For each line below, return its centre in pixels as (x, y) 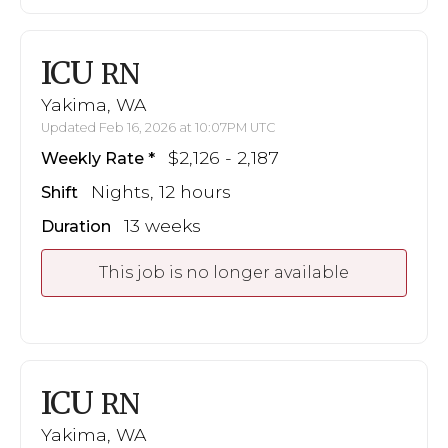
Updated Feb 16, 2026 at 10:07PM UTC (158, 128)
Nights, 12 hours (161, 192)
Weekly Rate (92, 159)
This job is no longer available (224, 273)
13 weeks (162, 226)
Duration (76, 227)
